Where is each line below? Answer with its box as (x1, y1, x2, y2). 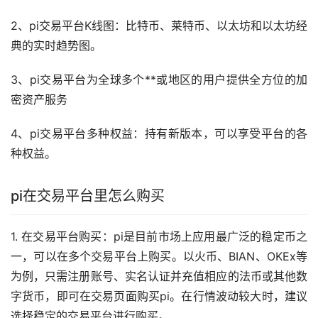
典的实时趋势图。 (11, 38, 102, 53)
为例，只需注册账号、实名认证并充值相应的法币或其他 (11, 268, 296, 283)
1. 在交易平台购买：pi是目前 (11, 229, 158, 243)
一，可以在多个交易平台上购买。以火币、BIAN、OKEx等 (11, 248, 307, 263)
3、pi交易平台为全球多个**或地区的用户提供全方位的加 (11, 72, 307, 87)
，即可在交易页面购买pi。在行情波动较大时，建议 (45, 288, 308, 303)
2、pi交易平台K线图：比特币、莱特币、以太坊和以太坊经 (11, 18, 307, 33)
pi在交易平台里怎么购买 (11, 187, 165, 204)
